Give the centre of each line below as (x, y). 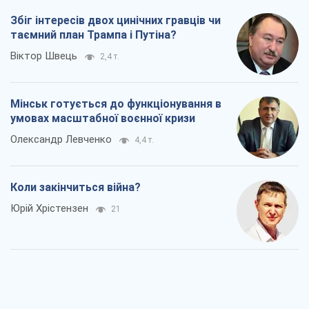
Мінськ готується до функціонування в (116, 103)
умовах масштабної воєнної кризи (103, 118)
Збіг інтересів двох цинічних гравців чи (116, 20)
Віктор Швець (44, 56)
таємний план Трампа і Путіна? (93, 34)
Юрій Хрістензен (49, 208)
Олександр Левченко (61, 139)
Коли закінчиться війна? (76, 187)
